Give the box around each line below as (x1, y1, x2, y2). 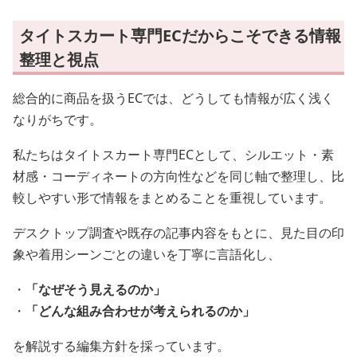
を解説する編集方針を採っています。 (13, 337, 229, 355)
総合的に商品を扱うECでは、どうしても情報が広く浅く (13, 89, 334, 107)
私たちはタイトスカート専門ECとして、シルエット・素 (13, 146, 334, 163)
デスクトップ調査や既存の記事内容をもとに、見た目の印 (13, 224, 344, 241)
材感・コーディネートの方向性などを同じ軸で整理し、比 (13, 167, 344, 185)
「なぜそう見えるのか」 (25, 280, 166, 298)
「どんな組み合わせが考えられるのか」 (25, 302, 255, 320)
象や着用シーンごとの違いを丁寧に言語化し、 (13, 245, 280, 263)
